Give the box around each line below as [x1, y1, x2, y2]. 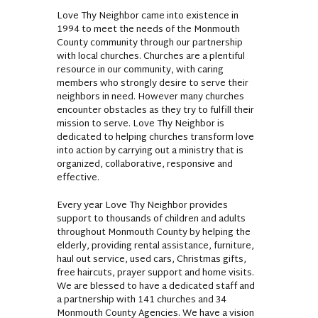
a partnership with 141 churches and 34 [57, 291, 226, 309]
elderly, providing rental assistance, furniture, [57, 237, 254, 255]
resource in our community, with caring [57, 61, 224, 79]
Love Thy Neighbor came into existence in [57, 7, 238, 25]
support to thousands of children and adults [57, 210, 246, 228]
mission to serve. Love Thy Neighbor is [57, 115, 224, 133]
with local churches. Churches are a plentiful [57, 48, 245, 65]
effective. [57, 169, 99, 187]
